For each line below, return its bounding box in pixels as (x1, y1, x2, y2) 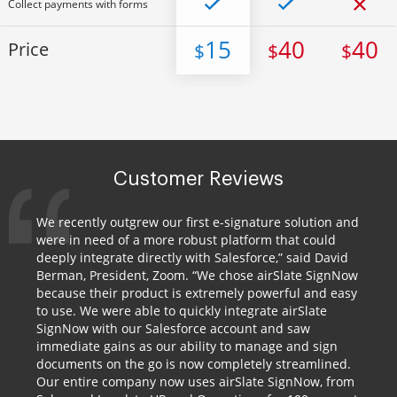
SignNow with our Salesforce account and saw (36, 320, 310, 337)
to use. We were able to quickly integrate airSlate (36, 302, 327, 319)
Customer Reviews (113, 169, 284, 189)
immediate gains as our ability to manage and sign (36, 338, 338, 354)
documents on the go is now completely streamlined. (36, 355, 351, 372)
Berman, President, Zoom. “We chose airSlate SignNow (36, 267, 358, 284)
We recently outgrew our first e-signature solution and (36, 214, 359, 230)
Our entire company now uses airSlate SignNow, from (36, 373, 354, 390)
